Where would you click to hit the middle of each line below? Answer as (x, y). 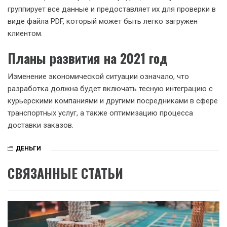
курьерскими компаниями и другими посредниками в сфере (113, 101)
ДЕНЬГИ (28, 149)
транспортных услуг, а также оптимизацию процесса (100, 113)
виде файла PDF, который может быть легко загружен (103, 21)
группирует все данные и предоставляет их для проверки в (112, 9)
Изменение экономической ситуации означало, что (98, 76)
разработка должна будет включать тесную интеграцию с (110, 88)
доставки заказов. (41, 125)
